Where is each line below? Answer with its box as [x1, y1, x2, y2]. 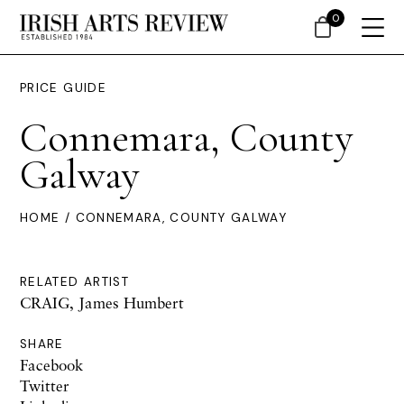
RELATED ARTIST [20, 274, 130, 289]
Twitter [20, 376, 69, 395]
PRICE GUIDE [20, 80, 106, 96]
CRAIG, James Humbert [20, 293, 184, 312]
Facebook [20, 355, 83, 374]
